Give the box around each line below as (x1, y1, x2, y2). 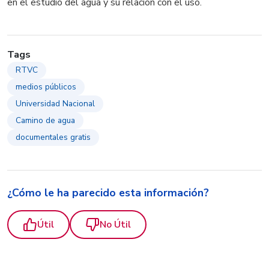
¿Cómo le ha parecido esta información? (7, 185, 209, 200)
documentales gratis (16, 131, 91, 143)
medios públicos (16, 80, 76, 92)
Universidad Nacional (16, 97, 95, 109)
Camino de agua (16, 114, 75, 126)
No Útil (100, 217, 131, 231)
